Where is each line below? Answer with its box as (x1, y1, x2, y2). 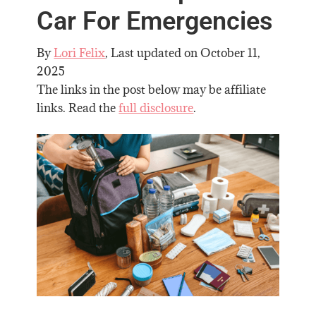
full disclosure (119, 100, 194, 116)
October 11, (200, 45, 261, 61)
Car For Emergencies (37, 6, 274, 37)
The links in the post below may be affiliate (37, 82, 267, 98)
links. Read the (37, 100, 119, 116)
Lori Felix (54, 45, 106, 61)
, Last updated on (105, 45, 201, 61)
